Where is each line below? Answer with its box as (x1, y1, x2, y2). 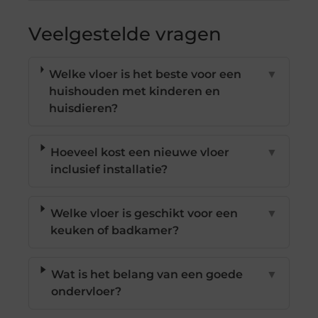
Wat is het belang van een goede (51, 267, 243, 281)
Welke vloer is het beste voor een (48, 67, 241, 81)
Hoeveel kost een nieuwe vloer (50, 145, 230, 159)
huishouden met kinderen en (48, 84, 220, 98)
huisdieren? (48, 101, 118, 115)
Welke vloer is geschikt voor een (50, 206, 238, 220)
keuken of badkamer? (50, 223, 179, 237)
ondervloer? (51, 284, 122, 298)
